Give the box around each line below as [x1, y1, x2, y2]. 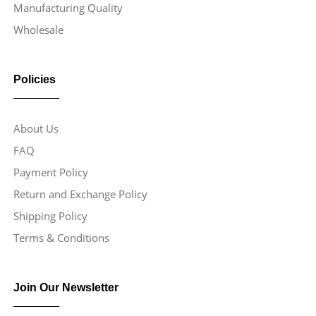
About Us [13, 121, 59, 135]
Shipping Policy [13, 209, 87, 223]
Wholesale [13, 23, 63, 37]
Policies [13, 73, 56, 85]
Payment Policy [13, 165, 88, 179]
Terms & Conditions [13, 231, 109, 245]
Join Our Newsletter [13, 281, 119, 293]
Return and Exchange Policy [13, 187, 147, 201]
